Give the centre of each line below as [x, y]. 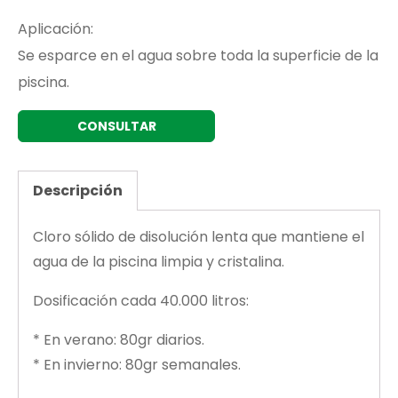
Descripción [78, 190]
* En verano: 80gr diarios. [119, 339]
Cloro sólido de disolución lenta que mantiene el [199, 236]
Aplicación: [56, 28]
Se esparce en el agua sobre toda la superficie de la [198, 55]
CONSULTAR [116, 126]
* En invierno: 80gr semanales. [137, 364]
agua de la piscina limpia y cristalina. [159, 261]
